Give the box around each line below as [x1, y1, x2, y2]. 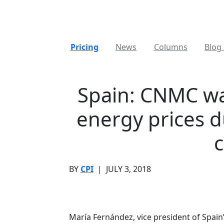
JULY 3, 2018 [105, 163, 151, 174]
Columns [153, 41, 187, 52]
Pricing [70, 41, 98, 52]
